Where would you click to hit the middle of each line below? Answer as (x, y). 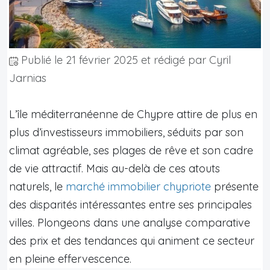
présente (235, 186)
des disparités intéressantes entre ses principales (130, 204)
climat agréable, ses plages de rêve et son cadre (131, 150)
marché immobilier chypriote (138, 186)
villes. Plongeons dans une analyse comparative (130, 222)
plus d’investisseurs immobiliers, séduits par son (126, 132)
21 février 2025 (102, 60)
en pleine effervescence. (70, 259)
